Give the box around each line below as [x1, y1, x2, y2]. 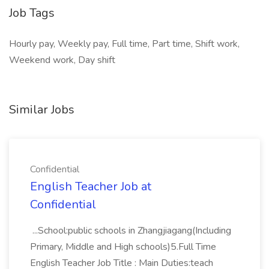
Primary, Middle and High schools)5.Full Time [30, 240, 216, 253]
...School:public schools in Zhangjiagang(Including [30, 224, 231, 237]
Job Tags [9, 5, 55, 21]
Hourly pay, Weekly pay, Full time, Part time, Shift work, [9, 37, 240, 50]
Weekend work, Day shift [9, 53, 115, 67]
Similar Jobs [9, 101, 74, 118]
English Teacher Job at [30, 178, 151, 195]
